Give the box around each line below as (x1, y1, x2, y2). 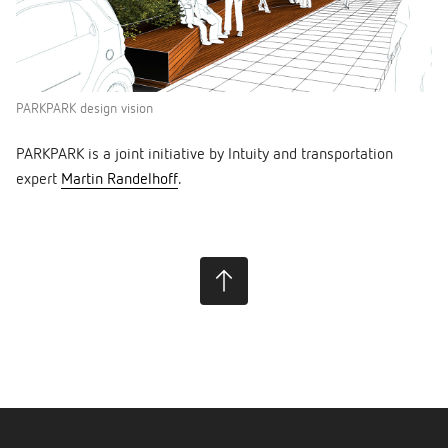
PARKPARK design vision (16, 102, 153, 117)
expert (16, 172, 61, 189)
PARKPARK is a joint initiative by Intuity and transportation (16, 147, 393, 164)
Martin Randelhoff (61, 172, 178, 189)
